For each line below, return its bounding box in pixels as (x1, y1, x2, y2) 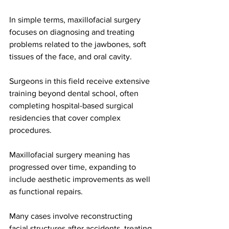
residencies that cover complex (9, 113, 123, 123)
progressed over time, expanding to (9, 163, 138, 172)
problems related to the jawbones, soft (9, 40, 148, 49)
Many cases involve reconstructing (9, 212, 134, 221)
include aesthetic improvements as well (9, 175, 152, 184)
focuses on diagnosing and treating (9, 28, 136, 37)
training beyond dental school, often (9, 89, 141, 98)
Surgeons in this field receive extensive (9, 77, 152, 86)
